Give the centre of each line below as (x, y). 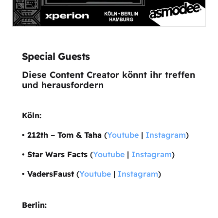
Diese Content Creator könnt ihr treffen (108, 74)
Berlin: (34, 205)
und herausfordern (63, 85)
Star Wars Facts (57, 154)
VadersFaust (50, 173)
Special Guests (56, 56)
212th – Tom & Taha (64, 135)
